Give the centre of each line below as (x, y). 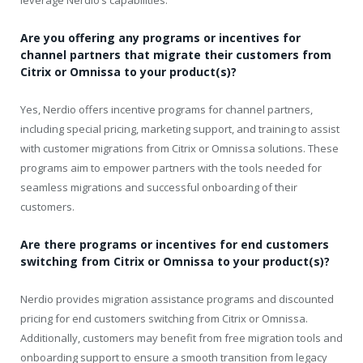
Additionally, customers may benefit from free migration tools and (181, 338)
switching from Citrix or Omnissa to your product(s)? (175, 262)
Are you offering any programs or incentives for (160, 37)
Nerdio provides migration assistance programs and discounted (177, 299)
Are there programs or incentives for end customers (175, 245)
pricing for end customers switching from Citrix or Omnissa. (164, 319)
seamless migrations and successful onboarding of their (159, 187)
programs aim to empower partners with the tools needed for (171, 167)
